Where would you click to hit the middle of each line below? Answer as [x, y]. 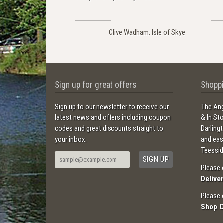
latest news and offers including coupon [113, 118]
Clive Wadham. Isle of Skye [147, 32]
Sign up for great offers [96, 85]
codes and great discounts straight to [109, 129]
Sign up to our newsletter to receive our [112, 107]
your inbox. [71, 140]
